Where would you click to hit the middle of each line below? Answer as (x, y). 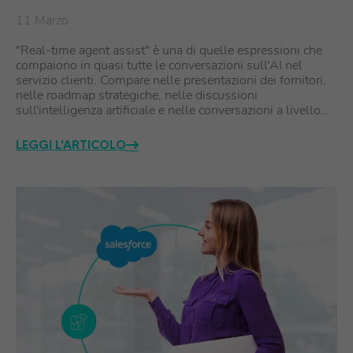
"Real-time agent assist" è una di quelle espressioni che (169, 50)
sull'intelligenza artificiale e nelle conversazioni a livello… (173, 110)
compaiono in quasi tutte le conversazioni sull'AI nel (159, 65)
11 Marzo (42, 20)
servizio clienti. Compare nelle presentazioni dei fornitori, (171, 80)
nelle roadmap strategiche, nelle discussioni (137, 95)
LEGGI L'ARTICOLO (71, 144)
